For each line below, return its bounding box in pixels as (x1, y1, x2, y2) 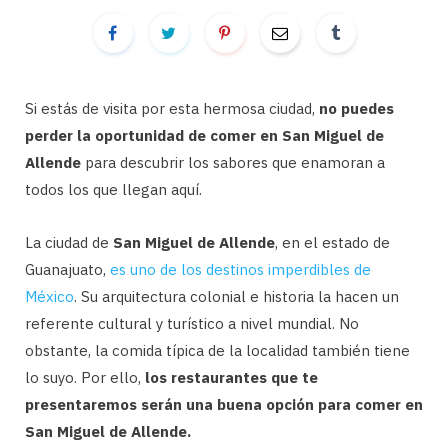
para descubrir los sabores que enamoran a (81, 153, 385, 172)
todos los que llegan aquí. (25, 180, 202, 199)
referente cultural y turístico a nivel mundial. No (25, 314, 359, 333)
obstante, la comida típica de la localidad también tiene (25, 341, 410, 360)
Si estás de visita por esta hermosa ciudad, (25, 99, 319, 118)
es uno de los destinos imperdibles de (110, 260, 371, 279)
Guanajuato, (25, 260, 110, 279)
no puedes (319, 99, 394, 118)
